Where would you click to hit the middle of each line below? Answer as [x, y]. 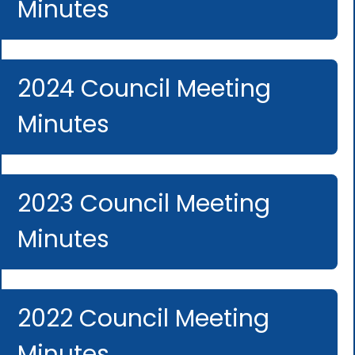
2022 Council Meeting [144, 318]
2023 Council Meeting [144, 203]
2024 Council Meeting [145, 88]
